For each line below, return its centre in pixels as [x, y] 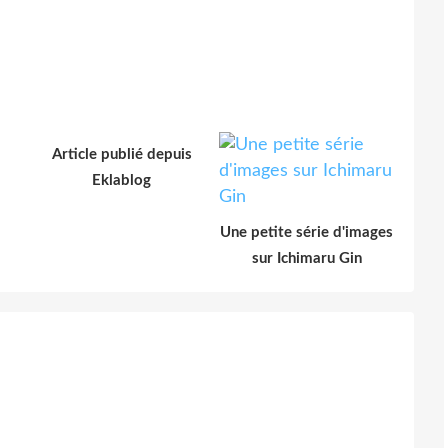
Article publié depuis [121, 154]
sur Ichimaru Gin [306, 258]
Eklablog [121, 180]
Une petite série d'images [306, 232]
